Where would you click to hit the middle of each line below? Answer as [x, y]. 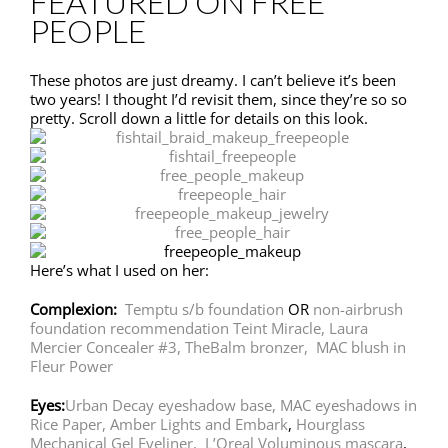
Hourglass [330, 424]
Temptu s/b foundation [204, 309]
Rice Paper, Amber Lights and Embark [159, 424]
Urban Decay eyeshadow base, [170, 405]
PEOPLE [88, 31]
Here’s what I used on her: [119, 270]
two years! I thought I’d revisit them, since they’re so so [218, 99]
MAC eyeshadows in [346, 405]
